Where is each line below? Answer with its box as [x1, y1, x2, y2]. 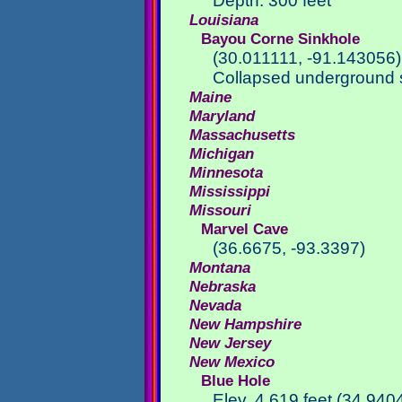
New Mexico [188, 353, 275, 371]
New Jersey [188, 334, 271, 352]
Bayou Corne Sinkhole [201, 30, 360, 48]
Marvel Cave [201, 220, 288, 238]
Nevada [188, 296, 241, 314]
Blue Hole [201, 371, 270, 389]
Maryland [188, 107, 255, 125]
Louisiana [188, 11, 258, 29]
